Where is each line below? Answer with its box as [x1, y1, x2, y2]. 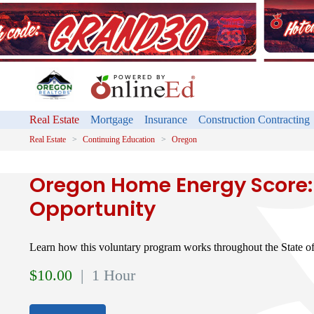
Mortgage [90, 114, 133, 125]
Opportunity [29, 195, 156, 223]
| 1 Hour [76, 266, 135, 284]
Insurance [144, 114, 187, 125]
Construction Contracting [198, 114, 310, 125]
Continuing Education [83, 135, 155, 144]
